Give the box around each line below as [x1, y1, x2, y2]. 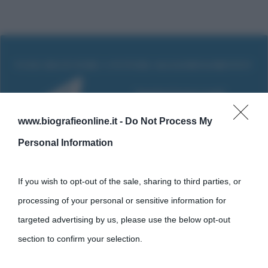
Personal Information [18, 138, 113, 148]
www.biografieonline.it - [18, 116, 125, 126]
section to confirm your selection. [18, 234, 142, 243]
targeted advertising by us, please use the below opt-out [18, 215, 230, 224]
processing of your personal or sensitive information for [18, 196, 226, 205]
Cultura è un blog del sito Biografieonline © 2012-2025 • [8, 251, 231, 262]
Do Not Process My [125, 116, 212, 126]
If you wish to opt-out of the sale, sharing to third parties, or [18, 176, 241, 186]
